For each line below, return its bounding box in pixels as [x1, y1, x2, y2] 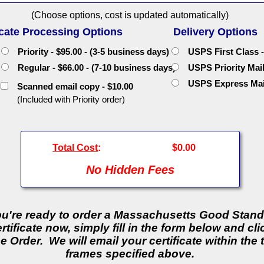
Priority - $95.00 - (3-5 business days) [10, 47, 169, 57]
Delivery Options [173, 26, 258, 38]
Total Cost [52, 143, 98, 153]
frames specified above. [65, 247, 195, 260]
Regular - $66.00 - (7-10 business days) [10, 62, 176, 72]
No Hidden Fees [85, 163, 174, 176]
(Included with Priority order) [16, 94, 125, 104]
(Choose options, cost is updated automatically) [31, 10, 229, 20]
